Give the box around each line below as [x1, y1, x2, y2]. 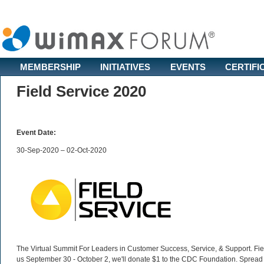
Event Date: [16, 128, 56, 137]
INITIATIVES [100, 62, 150, 72]
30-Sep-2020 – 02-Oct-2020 [16, 146, 107, 154]
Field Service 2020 [16, 82, 146, 100]
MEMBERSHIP [20, 62, 81, 72]
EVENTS [170, 62, 206, 72]
